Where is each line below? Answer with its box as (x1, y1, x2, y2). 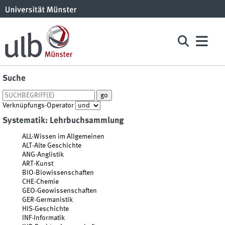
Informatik (33, 214, 65, 221)
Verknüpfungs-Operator (2, 101, 74, 109)
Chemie (36, 178, 59, 185)
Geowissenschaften (37, 187, 97, 194)
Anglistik (37, 151, 64, 158)
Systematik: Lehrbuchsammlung (2, 116, 124, 125)
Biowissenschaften (35, 169, 94, 176)
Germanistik (36, 196, 73, 203)
